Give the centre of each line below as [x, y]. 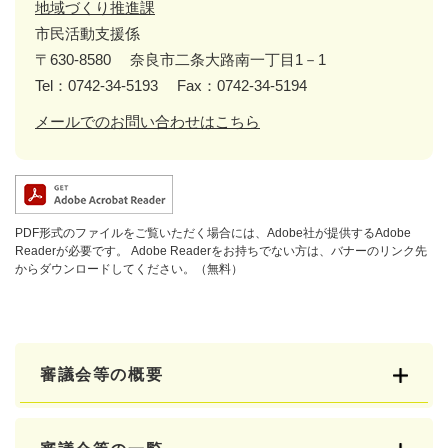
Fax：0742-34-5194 [242, 85]
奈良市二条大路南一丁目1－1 [228, 59]
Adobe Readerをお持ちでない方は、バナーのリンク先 [277, 250]
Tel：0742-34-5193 [96, 85]
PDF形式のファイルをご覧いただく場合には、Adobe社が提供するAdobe [213, 232]
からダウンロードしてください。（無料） [129, 268]
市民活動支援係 [87, 33]
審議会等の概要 [102, 374]
